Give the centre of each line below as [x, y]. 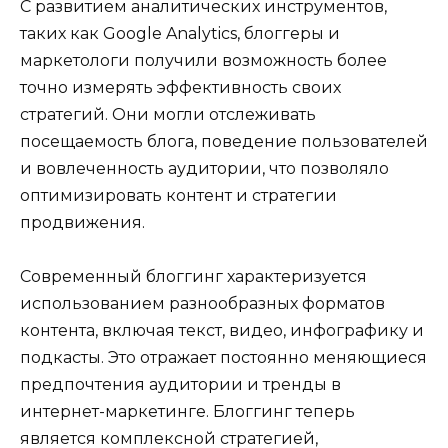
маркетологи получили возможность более [203, 60]
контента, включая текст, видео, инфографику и [222, 330]
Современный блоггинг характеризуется [193, 276]
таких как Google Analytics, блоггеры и [180, 33]
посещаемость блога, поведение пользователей [224, 141]
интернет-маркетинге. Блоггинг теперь [187, 411]
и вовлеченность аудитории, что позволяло [204, 168]
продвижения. [82, 222]
